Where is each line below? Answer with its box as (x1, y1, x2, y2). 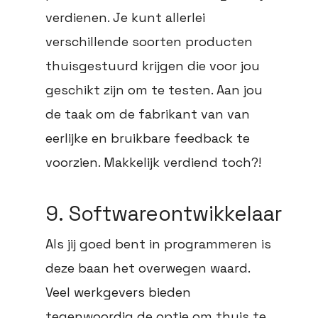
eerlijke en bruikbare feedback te (45, 130, 250, 147)
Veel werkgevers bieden (45, 284, 191, 301)
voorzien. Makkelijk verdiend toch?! (45, 154, 261, 171)
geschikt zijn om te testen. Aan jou (45, 82, 263, 99)
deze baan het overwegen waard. (45, 260, 250, 277)
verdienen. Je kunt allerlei (45, 9, 205, 26)
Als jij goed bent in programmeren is (45, 236, 271, 253)
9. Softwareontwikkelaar (45, 201, 282, 227)
